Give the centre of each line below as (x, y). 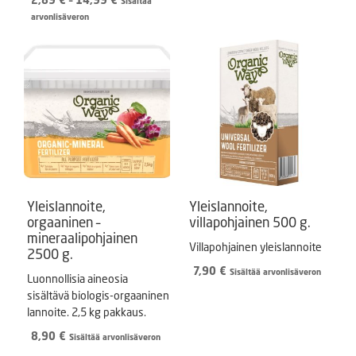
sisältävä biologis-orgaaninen (98, 295)
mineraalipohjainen (82, 238)
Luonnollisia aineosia (77, 279)
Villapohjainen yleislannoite (255, 247)
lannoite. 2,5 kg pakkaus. (87, 312)
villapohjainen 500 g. (250, 222)
